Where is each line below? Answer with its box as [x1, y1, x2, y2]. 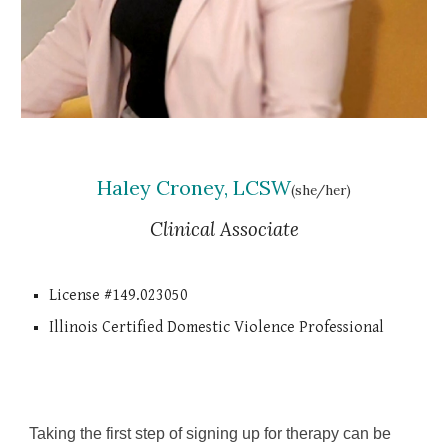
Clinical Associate [149, 216, 299, 241]
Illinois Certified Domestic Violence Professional [49, 317, 385, 337]
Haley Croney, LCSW [97, 174, 291, 200]
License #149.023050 [49, 285, 189, 305]
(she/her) [291, 181, 351, 199]
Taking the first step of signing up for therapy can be [29, 425, 392, 442]
